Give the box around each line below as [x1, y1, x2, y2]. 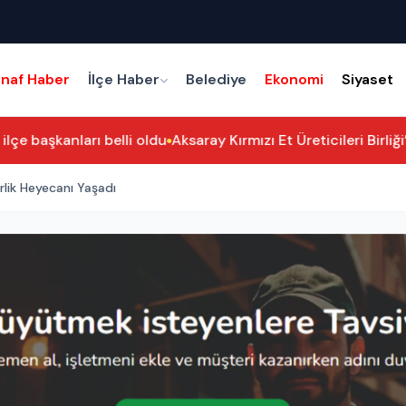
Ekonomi [265, 70, 324, 89]
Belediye [186, 70, 247, 89]
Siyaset [342, 70, 394, 89]
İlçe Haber [88, 70, 160, 89]
